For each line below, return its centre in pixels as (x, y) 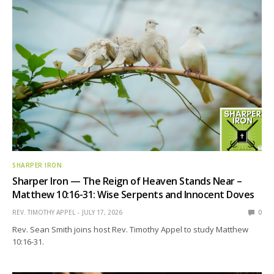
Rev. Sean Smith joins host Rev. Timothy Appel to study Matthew (131, 229)
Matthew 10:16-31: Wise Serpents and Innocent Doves (133, 194)
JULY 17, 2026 (102, 212)
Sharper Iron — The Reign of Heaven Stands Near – (127, 181)
